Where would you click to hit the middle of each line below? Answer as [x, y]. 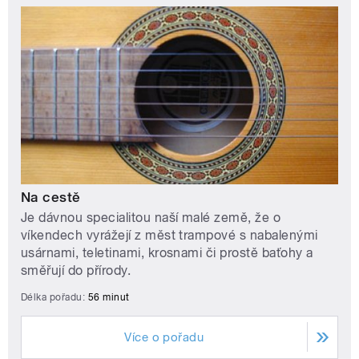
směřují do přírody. [76, 270]
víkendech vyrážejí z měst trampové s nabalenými [169, 235]
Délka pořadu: [54, 297]
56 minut [109, 297]
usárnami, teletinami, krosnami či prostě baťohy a [167, 252]
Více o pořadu [164, 337]
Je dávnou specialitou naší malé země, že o [151, 217]
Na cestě [51, 197]
